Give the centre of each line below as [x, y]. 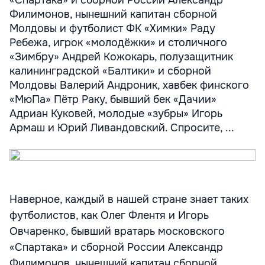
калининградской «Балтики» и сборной [110, 71]
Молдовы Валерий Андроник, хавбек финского [129, 85]
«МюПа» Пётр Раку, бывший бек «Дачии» [113, 99]
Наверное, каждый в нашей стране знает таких [129, 199]
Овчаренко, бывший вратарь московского [117, 231]
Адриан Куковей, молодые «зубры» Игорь [116, 114]
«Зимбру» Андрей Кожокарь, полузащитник [121, 57]
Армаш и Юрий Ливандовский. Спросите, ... [122, 128]
